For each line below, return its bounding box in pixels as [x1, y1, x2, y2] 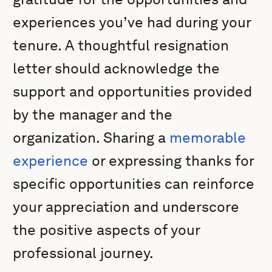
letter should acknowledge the [13, 59, 220, 77]
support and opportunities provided [13, 83, 253, 100]
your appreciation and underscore [13, 198, 240, 216]
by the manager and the [13, 106, 173, 123]
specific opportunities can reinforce [13, 175, 255, 192]
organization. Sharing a [13, 129, 170, 146]
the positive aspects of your [13, 221, 200, 239]
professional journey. [13, 244, 154, 262]
